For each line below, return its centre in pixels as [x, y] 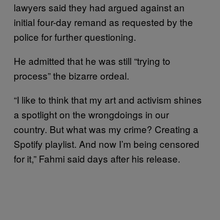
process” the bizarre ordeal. [73, 76]
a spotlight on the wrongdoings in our [91, 114]
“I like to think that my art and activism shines [108, 100]
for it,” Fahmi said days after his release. [97, 159]
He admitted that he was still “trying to [92, 61]
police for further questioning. [76, 37]
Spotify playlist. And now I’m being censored [107, 144]
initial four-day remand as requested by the [103, 22]
